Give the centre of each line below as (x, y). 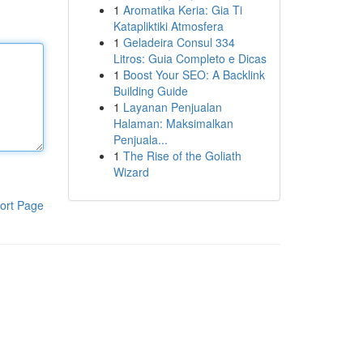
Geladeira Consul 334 (179, 42)
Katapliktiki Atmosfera (168, 26)
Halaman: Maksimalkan (173, 123)
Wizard (131, 172)
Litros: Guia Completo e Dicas (190, 58)
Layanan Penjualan (172, 107)
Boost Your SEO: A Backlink (194, 75)
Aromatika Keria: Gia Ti (182, 10)
